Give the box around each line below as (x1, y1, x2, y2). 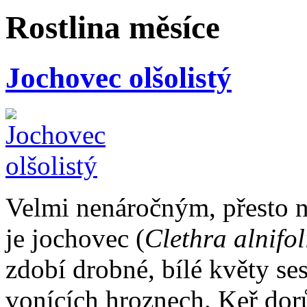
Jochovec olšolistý (5, 61, 232, 94)
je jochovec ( (5, 223, 145, 253)
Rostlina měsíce (5, 10, 220, 46)
